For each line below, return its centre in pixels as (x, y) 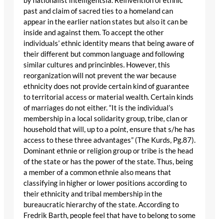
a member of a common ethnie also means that (97, 173)
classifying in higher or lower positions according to (105, 183)
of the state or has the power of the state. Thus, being (108, 162)
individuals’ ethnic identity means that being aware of (109, 44)
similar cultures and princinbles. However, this (97, 65)
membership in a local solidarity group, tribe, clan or (106, 119)
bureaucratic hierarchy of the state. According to (101, 205)
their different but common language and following (104, 54)
